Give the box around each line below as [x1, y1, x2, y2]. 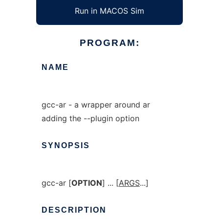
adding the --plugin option [41, 113, 139, 123]
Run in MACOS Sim [75, 6, 144, 16]
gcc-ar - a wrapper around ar [41, 100, 150, 109]
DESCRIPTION [41, 206, 107, 214]
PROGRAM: [79, 38, 140, 48]
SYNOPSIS [41, 141, 90, 150]
